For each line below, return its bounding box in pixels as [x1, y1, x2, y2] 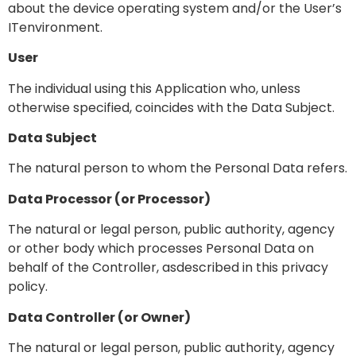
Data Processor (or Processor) [8, 189, 211, 208]
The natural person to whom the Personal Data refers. [8, 159, 347, 178]
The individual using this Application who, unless [8, 79, 300, 98]
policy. [8, 277, 48, 296]
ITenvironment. [8, 17, 103, 37]
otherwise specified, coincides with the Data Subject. [8, 98, 335, 117]
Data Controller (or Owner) [8, 308, 191, 327]
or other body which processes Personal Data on [8, 239, 314, 258]
